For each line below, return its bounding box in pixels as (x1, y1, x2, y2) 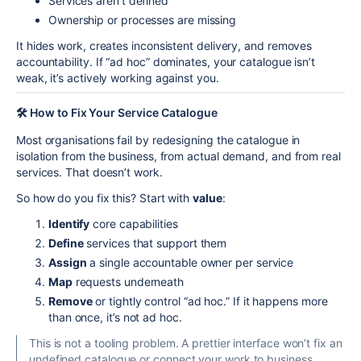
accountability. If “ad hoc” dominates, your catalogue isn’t (16, 54, 316, 68)
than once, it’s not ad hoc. (48, 309, 182, 324)
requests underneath (72, 274, 185, 288)
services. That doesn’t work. (16, 164, 163, 179)
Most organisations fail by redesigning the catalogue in (16, 132, 301, 147)
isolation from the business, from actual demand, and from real (16, 148, 341, 163)
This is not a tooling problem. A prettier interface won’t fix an (29, 335, 342, 350)
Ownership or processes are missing (48, 12, 237, 27)
